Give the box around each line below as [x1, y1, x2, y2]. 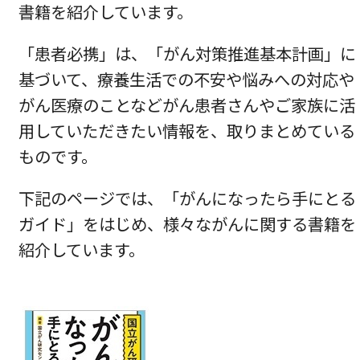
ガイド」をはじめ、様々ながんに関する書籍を [18, 211, 357, 235]
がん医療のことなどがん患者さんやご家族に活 [18, 92, 356, 117]
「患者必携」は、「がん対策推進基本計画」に [18, 41, 357, 65]
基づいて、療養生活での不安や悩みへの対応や [18, 67, 355, 91]
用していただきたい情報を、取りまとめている [18, 118, 356, 142]
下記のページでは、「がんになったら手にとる [18, 186, 357, 210]
